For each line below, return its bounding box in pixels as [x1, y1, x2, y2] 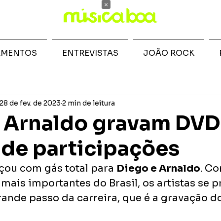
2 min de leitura [62, 98, 115, 108]
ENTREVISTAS [62, 48, 118, 58]
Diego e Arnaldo [116, 162, 200, 175]
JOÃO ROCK [143, 48, 194, 58]
